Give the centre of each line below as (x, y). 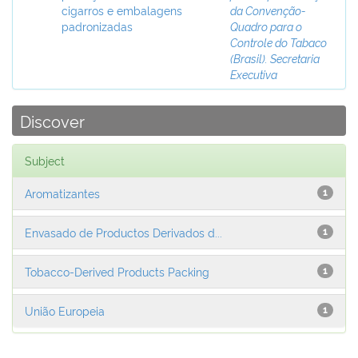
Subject (45, 160)
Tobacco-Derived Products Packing (117, 271)
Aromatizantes (62, 193)
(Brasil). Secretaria (275, 58)
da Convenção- (268, 10)
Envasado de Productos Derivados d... (123, 232)
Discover (52, 121)
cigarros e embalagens (122, 10)
